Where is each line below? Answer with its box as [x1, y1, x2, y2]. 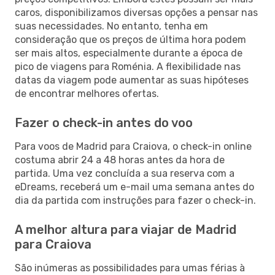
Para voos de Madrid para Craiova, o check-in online [15, 140, 252, 152]
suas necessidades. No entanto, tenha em [15, 20, 208, 32]
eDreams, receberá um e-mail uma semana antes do [15, 180, 254, 193]
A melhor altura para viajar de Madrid [15, 222, 236, 237]
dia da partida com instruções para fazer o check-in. [15, 194, 256, 206]
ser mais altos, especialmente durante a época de [15, 47, 242, 59]
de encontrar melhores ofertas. [15, 87, 159, 99]
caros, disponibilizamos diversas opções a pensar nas [15, 6, 258, 18]
